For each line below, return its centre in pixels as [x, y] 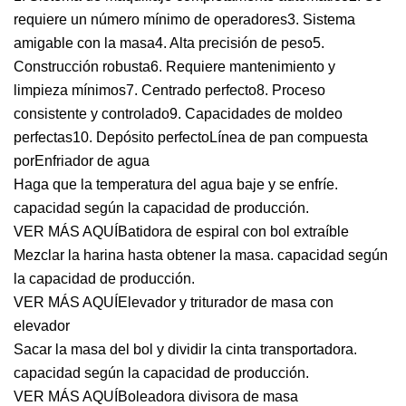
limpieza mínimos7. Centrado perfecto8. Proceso [169, 90]
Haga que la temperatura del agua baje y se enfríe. [176, 184]
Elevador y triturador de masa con [226, 302]
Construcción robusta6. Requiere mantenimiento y [174, 67]
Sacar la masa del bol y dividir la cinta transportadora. [185, 349]
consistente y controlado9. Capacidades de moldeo [178, 114]
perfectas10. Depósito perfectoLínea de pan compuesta [191, 137]
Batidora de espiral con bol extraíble [233, 232]
